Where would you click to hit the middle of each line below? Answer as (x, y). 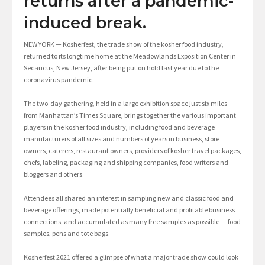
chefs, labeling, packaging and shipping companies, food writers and (126, 162)
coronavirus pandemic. (59, 79)
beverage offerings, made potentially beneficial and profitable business (129, 209)
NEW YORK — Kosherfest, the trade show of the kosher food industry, (124, 44)
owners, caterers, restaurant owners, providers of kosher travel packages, (132, 150)
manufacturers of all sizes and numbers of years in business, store (122, 138)
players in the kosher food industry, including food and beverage (119, 127)
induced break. (85, 22)
